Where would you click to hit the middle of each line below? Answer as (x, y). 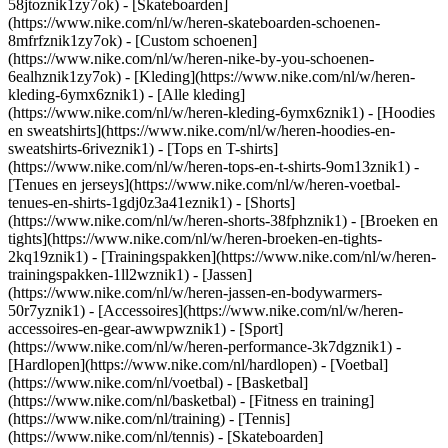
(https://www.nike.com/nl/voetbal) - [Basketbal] (158, 382)
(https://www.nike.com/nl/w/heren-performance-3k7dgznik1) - (204, 346)
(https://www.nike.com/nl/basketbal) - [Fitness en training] (191, 400)
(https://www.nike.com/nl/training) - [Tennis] (149, 418)
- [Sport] (256, 328)
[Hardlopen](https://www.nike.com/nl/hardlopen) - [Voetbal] (198, 364)
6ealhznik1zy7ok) (66, 76)
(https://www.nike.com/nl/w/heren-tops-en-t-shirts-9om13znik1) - (213, 166)
